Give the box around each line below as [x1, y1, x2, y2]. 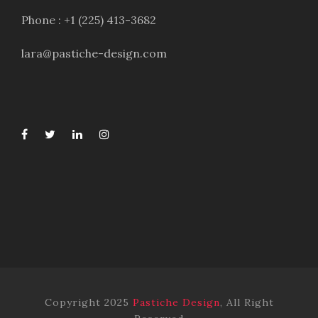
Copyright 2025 [44, 296, 133, 309]
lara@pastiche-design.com [21, 46, 167, 61]
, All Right [219, 296, 274, 309]
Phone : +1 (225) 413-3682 [21, 13, 156, 28]
